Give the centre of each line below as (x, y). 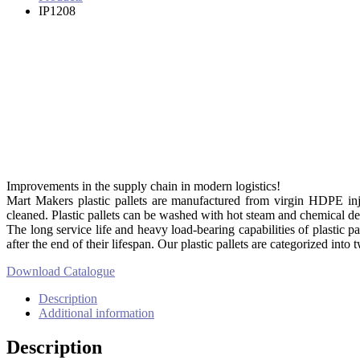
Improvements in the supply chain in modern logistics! (143, 186)
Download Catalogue (61, 271)
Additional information (96, 313)
